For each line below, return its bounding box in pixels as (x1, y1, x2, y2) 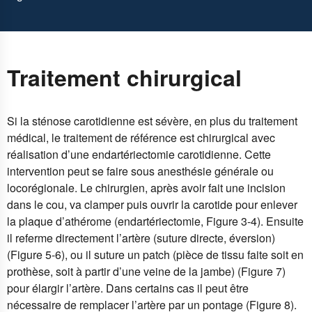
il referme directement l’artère (7, 229, 153, 246)
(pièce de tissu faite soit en (170, 246, 304, 263)
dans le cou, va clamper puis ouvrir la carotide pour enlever (7, 196, 297, 212)
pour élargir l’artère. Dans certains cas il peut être (7, 279, 249, 296)
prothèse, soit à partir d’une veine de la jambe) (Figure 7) (7, 263, 286, 279)
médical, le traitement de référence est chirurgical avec (7, 129, 275, 146)
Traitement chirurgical (7, 61, 242, 94)
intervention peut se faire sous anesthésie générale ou (7, 162, 274, 179)
